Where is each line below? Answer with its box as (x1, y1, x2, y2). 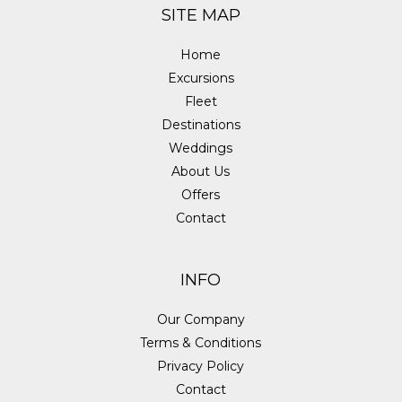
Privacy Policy (157, 357, 245, 374)
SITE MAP (161, 4, 240, 25)
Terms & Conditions (140, 334, 262, 351)
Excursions (167, 69, 234, 86)
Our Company (156, 310, 245, 328)
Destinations (161, 116, 240, 133)
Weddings (169, 139, 233, 156)
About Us (171, 162, 231, 179)
